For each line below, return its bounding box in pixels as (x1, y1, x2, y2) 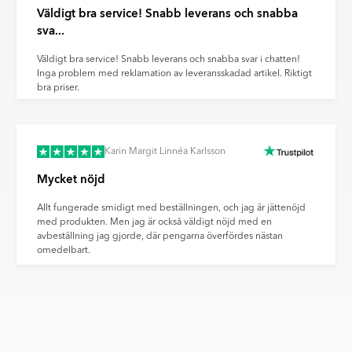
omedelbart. (37, 246, 91, 256)
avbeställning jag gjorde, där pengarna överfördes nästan (37, 232, 284, 242)
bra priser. (37, 83, 80, 93)
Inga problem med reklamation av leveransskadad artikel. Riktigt (37, 69, 313, 79)
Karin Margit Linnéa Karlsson (104, 147, 226, 157)
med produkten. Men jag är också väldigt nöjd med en (37, 218, 273, 228)
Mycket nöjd (37, 171, 106, 188)
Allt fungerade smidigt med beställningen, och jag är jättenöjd (37, 203, 306, 214)
